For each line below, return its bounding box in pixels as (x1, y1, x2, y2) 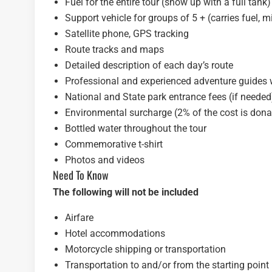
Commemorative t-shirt (65, 138, 163, 151)
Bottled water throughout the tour (65, 123, 206, 135)
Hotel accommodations (65, 228, 165, 240)
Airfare (65, 212, 93, 224)
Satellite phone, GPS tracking (65, 28, 189, 40)
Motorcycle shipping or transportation (65, 243, 226, 256)
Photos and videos (65, 154, 144, 166)
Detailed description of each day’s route (65, 59, 233, 72)
